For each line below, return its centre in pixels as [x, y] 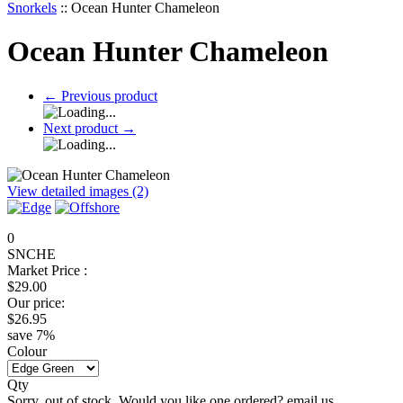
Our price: [36, 302]
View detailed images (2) [78, 191]
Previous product [107, 95]
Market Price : [47, 270]
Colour [27, 351]
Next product [82, 128]
